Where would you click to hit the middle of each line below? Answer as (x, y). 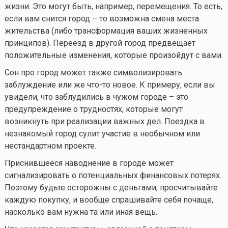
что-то (98, 84)
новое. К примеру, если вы (163, 84)
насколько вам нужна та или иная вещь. (81, 212)
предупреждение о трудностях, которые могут (93, 109)
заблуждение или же (46, 84)
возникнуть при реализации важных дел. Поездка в (104, 121)
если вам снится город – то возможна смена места (102, 18)
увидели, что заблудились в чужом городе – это (97, 97)
